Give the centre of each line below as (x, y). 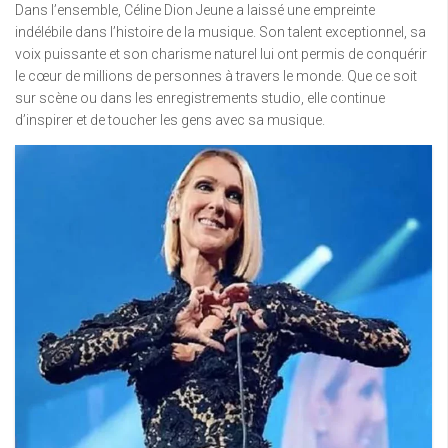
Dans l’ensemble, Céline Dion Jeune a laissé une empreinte (195, 10)
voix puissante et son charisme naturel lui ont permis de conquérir (221, 54)
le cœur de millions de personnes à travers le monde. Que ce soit (216, 76)
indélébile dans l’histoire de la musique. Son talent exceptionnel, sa (220, 32)
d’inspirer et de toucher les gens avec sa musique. (170, 120)
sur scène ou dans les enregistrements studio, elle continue (200, 98)
